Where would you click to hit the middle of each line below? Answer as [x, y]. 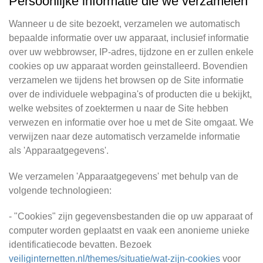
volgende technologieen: [60, 190]
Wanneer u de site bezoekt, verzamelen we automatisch [124, 24]
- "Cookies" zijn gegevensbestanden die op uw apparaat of [131, 216]
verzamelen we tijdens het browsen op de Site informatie [126, 80]
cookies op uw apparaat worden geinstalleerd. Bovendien [128, 66]
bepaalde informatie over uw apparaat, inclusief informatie [129, 38]
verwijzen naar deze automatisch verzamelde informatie [124, 136]
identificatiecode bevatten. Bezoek [80, 245]
